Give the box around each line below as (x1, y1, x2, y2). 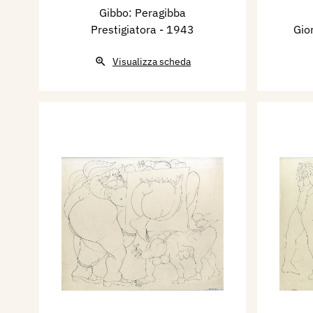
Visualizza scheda (112, 55, 191, 68)
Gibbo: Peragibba (99, 6, 186, 20)
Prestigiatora (91, 22, 159, 37)
